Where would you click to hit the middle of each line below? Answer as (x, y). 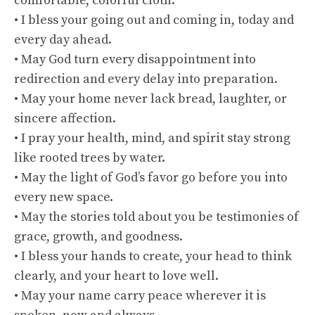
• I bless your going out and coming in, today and (154, 20)
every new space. (64, 197)
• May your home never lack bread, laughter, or (150, 99)
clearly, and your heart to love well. (116, 276)
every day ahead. (63, 40)
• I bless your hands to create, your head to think (153, 256)
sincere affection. (65, 118)
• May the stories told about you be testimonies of (156, 217)
